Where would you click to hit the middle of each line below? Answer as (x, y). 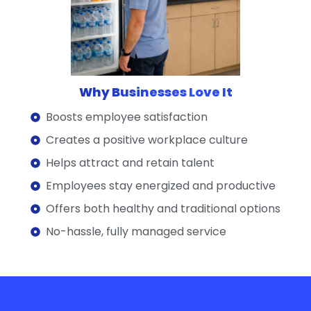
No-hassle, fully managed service (136, 232)
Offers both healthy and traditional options (163, 209)
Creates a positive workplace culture (147, 140)
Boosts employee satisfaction (127, 117)
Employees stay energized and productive (161, 186)
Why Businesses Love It (155, 92)
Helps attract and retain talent (131, 163)
